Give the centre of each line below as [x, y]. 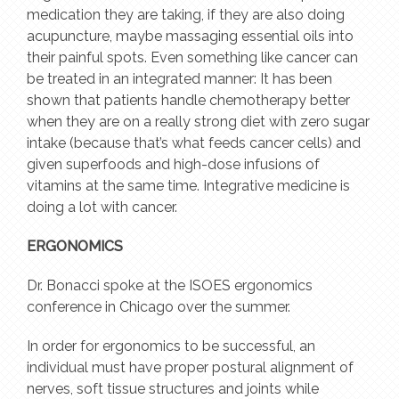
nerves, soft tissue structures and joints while [173, 388]
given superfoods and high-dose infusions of [173, 164]
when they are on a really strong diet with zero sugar [198, 121]
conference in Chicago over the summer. [159, 306]
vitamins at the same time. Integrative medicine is [188, 185]
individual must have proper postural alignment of [190, 367]
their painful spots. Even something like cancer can [192, 57]
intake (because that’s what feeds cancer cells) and [194, 142]
